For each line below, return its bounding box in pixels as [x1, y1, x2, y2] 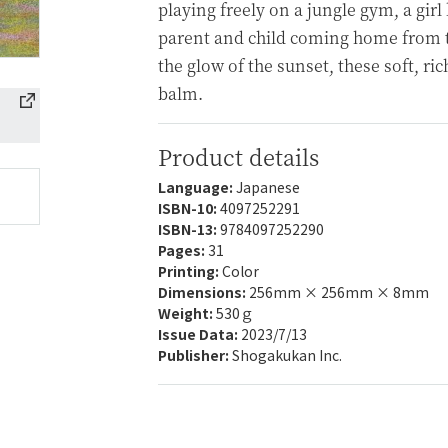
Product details [158, 141, 319, 172]
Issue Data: [158, 324, 241, 344]
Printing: [158, 261, 222, 281]
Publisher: [158, 345, 232, 365]
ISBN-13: [158, 219, 220, 239]
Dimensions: [158, 282, 249, 302]
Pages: [158, 240, 208, 260]
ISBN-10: [158, 198, 220, 218]
